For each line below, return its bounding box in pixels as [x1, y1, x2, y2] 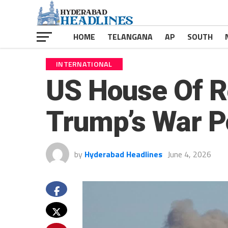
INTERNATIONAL [56, 59, 112, 70]
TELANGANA [107, 31, 153, 43]
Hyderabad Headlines [84, 148, 162, 160]
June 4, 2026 [167, 148, 211, 160]
